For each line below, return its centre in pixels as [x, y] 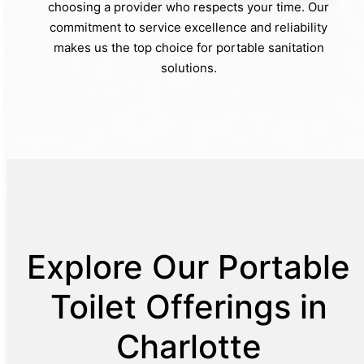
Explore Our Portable [188, 266]
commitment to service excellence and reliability [188, 27]
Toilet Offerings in [188, 306]
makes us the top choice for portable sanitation [188, 47]
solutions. [188, 67]
